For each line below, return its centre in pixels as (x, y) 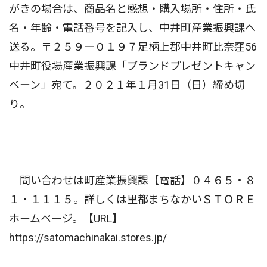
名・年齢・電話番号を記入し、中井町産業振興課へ (132, 28)
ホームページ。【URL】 (66, 219)
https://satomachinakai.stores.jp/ (88, 238)
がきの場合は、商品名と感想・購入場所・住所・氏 (132, 9)
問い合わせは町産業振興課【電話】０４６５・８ (132, 181)
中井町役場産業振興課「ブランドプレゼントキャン (132, 66)
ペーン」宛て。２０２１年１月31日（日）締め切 (127, 85)
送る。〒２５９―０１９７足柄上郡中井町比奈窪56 (133, 47)
